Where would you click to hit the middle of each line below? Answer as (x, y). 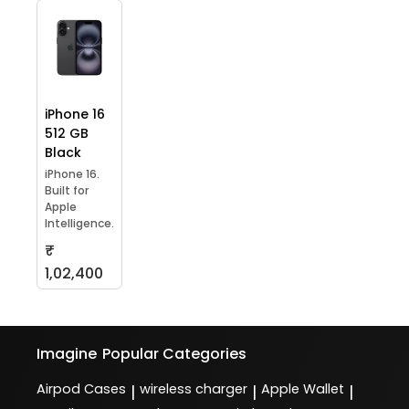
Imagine (67, 353)
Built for (67, 190)
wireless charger (194, 388)
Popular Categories (175, 353)
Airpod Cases (81, 388)
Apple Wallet (303, 388)
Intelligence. (79, 223)
